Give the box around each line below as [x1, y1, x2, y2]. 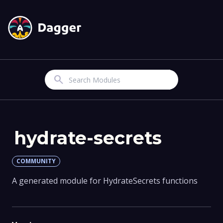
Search [52, 73, 65, 87]
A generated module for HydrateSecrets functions [12, 175, 198, 187]
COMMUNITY [16, 157, 56, 166]
